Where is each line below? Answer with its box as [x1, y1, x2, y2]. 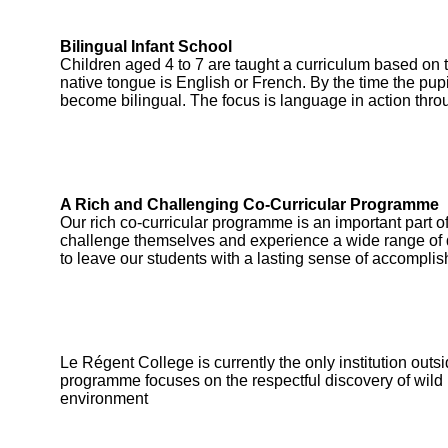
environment [60, 389, 148, 407]
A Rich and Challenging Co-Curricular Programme [60, 195, 439, 213]
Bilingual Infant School [60, 37, 232, 55]
